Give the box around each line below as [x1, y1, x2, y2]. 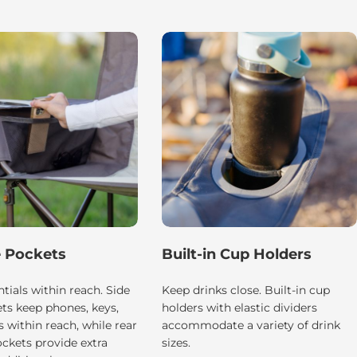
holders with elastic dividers [162, 300, 318, 316]
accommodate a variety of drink [162, 318, 341, 333]
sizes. [162, 335, 191, 351]
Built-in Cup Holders [162, 245, 312, 264]
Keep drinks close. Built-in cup [162, 283, 331, 298]
